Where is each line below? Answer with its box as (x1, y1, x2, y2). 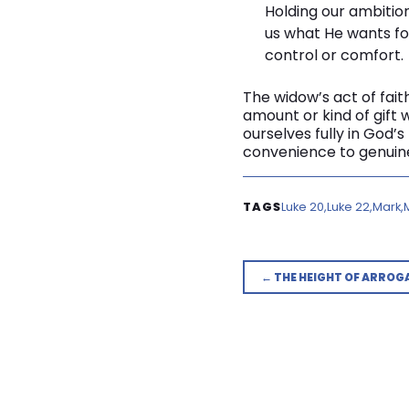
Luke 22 (326, 199, 370, 215)
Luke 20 (280, 199, 324, 215)
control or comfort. (264, 45, 404, 66)
